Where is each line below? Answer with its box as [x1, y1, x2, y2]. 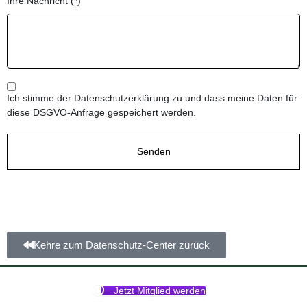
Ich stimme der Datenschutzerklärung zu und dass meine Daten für [7, 92, 297, 103]
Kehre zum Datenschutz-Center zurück [34, 238, 210, 251]
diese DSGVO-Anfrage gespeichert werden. [7, 106, 196, 118]
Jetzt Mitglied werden [114, 284, 206, 296]
